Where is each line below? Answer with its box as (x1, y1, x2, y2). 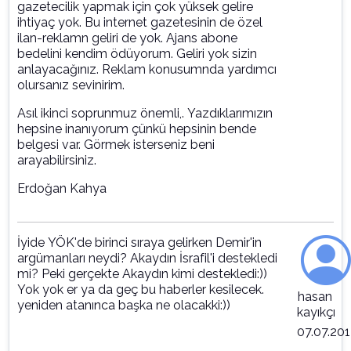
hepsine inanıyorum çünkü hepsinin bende (17, 121, 256, 137)
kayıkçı (296, 305, 335, 320)
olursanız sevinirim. (17, 78, 125, 93)
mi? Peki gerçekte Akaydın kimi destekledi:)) (17, 266, 267, 282)
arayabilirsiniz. (17, 153, 96, 168)
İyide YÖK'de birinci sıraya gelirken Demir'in (17, 235, 262, 251)
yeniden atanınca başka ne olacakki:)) (17, 298, 230, 313)
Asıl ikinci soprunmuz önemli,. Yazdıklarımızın (17, 106, 273, 121)
